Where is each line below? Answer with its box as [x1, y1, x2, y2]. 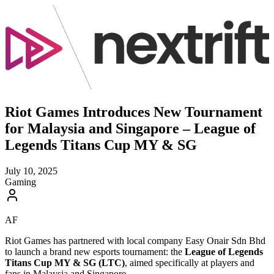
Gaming [5, 177, 36, 187]
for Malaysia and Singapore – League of [5, 120, 256, 137]
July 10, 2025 [5, 166, 57, 176]
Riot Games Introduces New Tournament [5, 104, 262, 120]
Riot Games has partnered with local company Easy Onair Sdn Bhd [5, 235, 265, 246]
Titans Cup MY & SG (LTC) [5, 257, 125, 268]
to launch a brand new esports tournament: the [5, 246, 185, 257]
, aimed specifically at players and [125, 257, 254, 268]
